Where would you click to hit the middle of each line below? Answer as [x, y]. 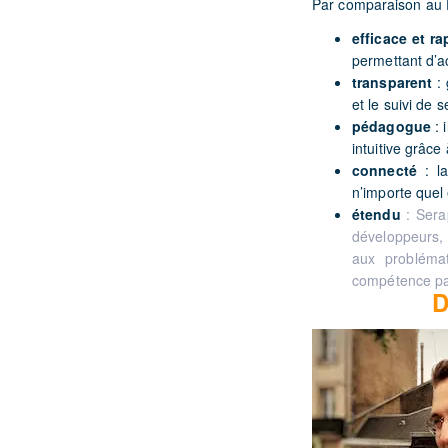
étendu [376, 214]
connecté [384, 170]
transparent [394, 82]
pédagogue [391, 126]
